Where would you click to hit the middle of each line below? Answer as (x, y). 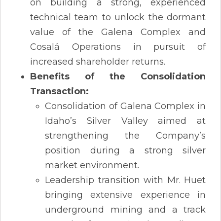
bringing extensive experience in (125, 195)
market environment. (92, 165)
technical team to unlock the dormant (118, 17)
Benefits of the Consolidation (118, 76)
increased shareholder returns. (98, 61)
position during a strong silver (125, 150)
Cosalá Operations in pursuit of (118, 47)
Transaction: (59, 91)
